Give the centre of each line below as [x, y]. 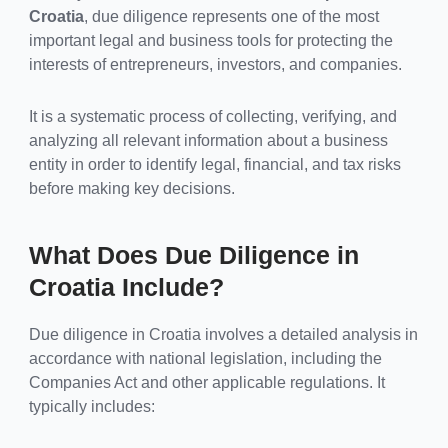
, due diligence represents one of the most [231, 16]
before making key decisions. [131, 188]
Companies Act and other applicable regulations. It [206, 382]
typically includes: [91, 406]
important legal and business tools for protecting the [210, 40]
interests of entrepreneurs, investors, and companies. [215, 64]
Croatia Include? [126, 286]
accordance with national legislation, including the [205, 358]
